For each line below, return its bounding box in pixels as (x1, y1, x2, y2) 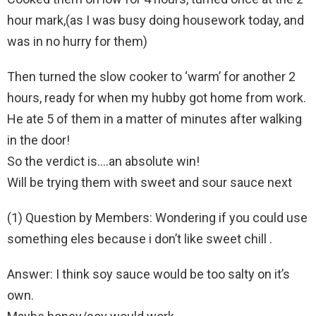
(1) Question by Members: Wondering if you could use (7, 209, 308, 225)
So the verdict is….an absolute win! (7, 153, 200, 169)
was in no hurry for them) (7, 33, 147, 49)
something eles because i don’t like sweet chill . (7, 231, 272, 246)
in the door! (7, 132, 73, 147)
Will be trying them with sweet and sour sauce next (7, 174, 292, 190)
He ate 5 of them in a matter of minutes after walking (7, 111, 302, 126)
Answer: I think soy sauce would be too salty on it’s (7, 266, 290, 281)
